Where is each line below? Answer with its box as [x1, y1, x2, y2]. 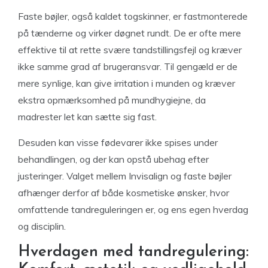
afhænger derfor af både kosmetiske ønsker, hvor [18, 187, 229, 199]
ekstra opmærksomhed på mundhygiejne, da [18, 94, 206, 106]
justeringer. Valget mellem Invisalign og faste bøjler [18, 170, 232, 182]
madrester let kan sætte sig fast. [18, 111, 157, 123]
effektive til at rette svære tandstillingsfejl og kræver [18, 44, 242, 56]
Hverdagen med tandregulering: [18, 244, 249, 260]
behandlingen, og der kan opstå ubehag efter [18, 153, 209, 165]
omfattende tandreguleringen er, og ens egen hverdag [18, 203, 248, 215]
